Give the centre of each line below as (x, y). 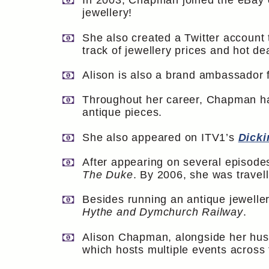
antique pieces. (122, 113)
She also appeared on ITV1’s (160, 137)
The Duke (108, 175)
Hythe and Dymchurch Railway (163, 212)
